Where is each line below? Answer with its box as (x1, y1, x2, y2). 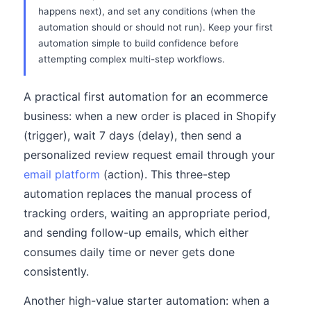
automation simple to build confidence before (38, 37, 239, 49)
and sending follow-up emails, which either (24, 226, 249, 239)
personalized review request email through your (24, 148, 275, 162)
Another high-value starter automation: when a (24, 294, 269, 308)
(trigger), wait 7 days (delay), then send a (24, 128, 242, 142)
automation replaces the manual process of (24, 187, 252, 201)
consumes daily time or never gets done (24, 245, 235, 259)
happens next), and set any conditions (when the (38, 6, 255, 17)
